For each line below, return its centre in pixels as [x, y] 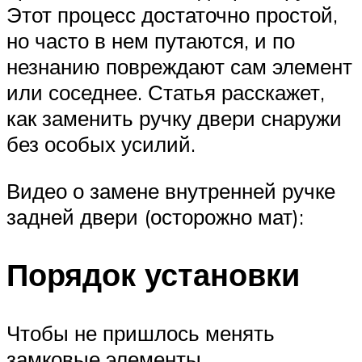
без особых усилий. [101, 144]
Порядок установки [153, 275]
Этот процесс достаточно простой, [172, 15]
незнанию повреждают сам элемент [179, 67]
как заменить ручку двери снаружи [174, 118]
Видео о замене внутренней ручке [171, 190]
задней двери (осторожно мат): [155, 216]
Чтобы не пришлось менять [141, 333]
